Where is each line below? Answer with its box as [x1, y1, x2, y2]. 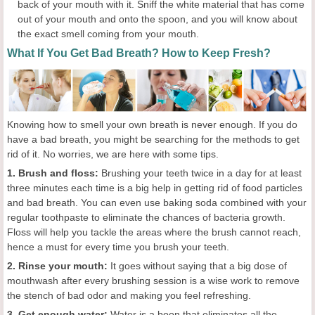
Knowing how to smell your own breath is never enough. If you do [7, 119, 297, 131]
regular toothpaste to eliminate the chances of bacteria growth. [7, 212, 285, 224]
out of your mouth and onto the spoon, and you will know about [18, 13, 297, 25]
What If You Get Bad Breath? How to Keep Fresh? [7, 47, 271, 60]
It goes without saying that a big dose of [110, 260, 287, 272]
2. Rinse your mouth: [7, 260, 110, 272]
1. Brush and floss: [7, 167, 101, 179]
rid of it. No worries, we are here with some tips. [7, 148, 219, 160]
